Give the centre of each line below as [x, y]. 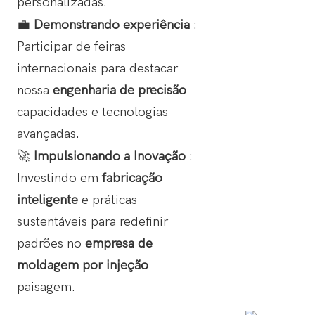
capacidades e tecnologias [92, 112]
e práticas [109, 200]
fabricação [132, 178]
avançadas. [48, 134]
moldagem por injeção [82, 265]
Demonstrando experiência [113, 25]
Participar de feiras [71, 47]
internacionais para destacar [97, 69]
